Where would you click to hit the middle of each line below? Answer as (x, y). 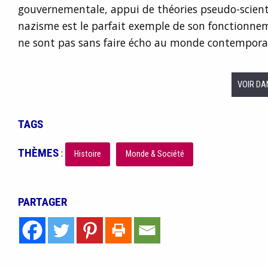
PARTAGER (42, 202)
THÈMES (38, 153)
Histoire (87, 154)
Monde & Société (155, 154)
